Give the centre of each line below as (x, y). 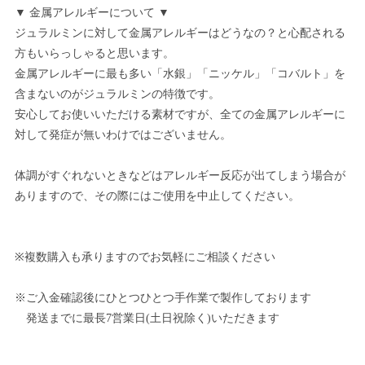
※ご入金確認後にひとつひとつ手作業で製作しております (163, 298)
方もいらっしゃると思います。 (95, 54)
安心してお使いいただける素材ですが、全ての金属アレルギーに (180, 115)
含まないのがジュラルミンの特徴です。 (117, 95)
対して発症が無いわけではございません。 (123, 135)
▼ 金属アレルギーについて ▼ (92, 13)
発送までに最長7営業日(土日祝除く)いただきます (147, 319)
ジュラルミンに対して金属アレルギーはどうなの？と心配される (180, 33)
